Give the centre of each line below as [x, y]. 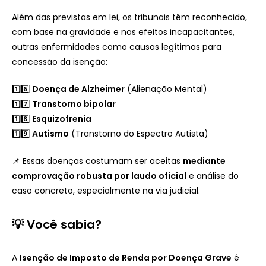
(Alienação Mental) [166, 89]
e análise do [213, 175]
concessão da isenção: [60, 61]
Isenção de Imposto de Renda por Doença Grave [126, 257]
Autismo [50, 133]
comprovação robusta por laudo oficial [99, 175]
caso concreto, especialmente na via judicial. [106, 190]
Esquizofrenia [62, 118]
